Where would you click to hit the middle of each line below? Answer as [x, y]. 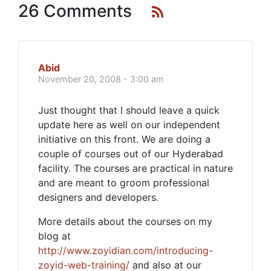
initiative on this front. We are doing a [124, 139]
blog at [54, 236]
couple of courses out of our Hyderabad [131, 154]
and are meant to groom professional [124, 183]
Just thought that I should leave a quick [129, 110]
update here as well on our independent [129, 125]
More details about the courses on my [125, 221]
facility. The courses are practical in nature [135, 168]
